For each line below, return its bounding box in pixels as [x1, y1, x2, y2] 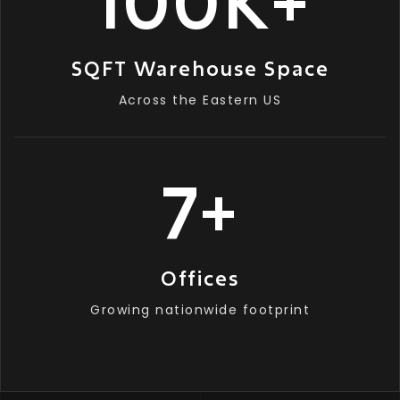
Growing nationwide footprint [90, 301, 310, 319]
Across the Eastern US [118, 91, 282, 109]
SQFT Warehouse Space [71, 55, 329, 81]
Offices [161, 265, 239, 291]
